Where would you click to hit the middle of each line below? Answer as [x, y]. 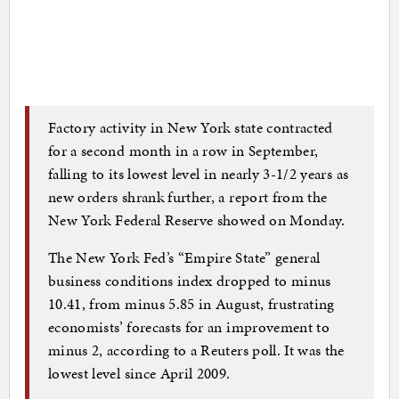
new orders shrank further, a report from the [188, 196]
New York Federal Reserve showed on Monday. [197, 220]
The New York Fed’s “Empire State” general [184, 257]
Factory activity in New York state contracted [191, 127]
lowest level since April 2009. [139, 373]
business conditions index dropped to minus [190, 280]
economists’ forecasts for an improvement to [189, 326]
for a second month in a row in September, [183, 150]
